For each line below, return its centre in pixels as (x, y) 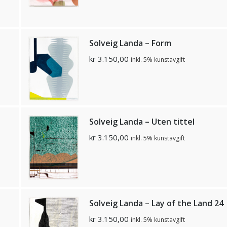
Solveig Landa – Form (130, 43)
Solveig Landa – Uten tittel (142, 122)
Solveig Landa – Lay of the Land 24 (156, 203)
